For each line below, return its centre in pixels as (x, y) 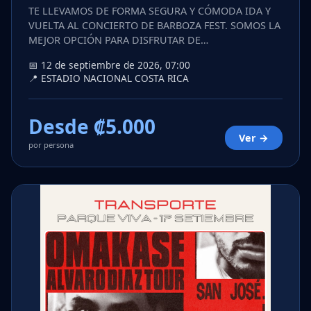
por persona (51, 145)
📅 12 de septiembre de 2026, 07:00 (109, 65)
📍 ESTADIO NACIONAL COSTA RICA (109, 78)
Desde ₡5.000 (92, 127)
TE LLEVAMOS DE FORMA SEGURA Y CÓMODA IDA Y (150, 11)
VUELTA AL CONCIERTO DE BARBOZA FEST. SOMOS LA (154, 26)
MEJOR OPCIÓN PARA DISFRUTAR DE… (118, 40)
